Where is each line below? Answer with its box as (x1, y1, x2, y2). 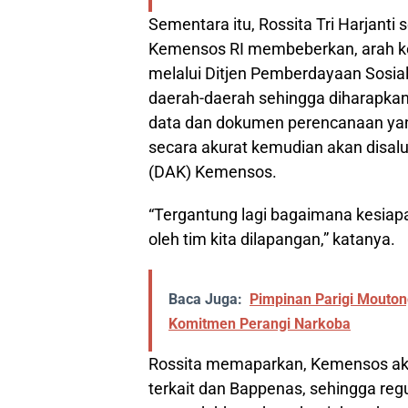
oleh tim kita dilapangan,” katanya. (148, 229, 395, 249)
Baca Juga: (168, 290, 242, 308)
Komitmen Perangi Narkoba (168, 314, 351, 332)
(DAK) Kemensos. (148, 161, 277, 181)
